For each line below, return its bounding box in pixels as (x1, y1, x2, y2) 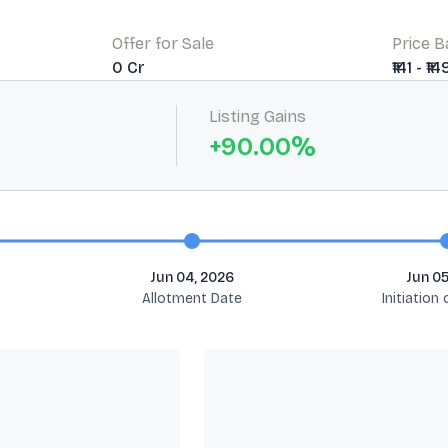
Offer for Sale (112, 34, 214, 53)
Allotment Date (142, 290, 242, 307)
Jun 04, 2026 (150, 269, 234, 286)
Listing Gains (209, 107, 306, 126)
